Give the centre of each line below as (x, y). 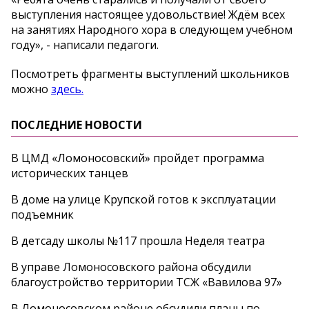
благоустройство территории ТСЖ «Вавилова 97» (147, 282)
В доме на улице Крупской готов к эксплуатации (143, 200)
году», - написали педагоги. (85, 45)
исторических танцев (70, 173)
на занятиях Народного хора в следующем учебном (152, 30)
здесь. (67, 89)
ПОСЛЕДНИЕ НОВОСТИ (77, 125)
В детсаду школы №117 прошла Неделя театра (138, 241)
